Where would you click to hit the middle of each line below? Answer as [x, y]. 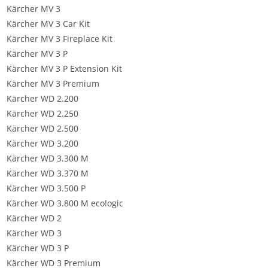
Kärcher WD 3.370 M [48, 173]
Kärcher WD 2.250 [42, 113]
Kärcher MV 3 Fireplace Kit [60, 39]
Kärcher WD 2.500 [42, 128]
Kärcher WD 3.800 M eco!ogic [65, 203]
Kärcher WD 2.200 [42, 98]
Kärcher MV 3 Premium [53, 83]
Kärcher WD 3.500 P [46, 188]
